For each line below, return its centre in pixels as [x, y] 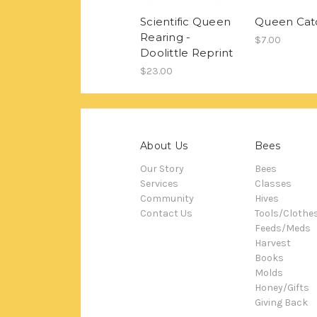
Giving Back [281, 302]
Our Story [162, 168]
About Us [164, 145]
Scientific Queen [185, 21]
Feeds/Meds [282, 228]
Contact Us [166, 213]
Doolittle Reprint [187, 52]
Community [167, 198]
